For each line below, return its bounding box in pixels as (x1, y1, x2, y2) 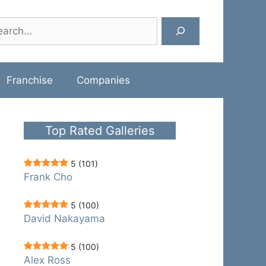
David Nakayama (24, 212, 105, 224)
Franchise (6, 74, 53, 86)
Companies (76, 74, 130, 86)
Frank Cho (24, 170, 72, 183)
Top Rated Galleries (45, 123, 154, 138)
